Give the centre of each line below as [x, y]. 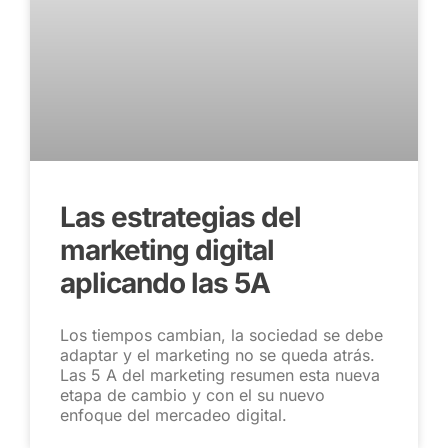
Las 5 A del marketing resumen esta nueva [220, 374]
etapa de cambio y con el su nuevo [192, 394]
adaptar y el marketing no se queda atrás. [217, 354]
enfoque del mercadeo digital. [173, 414]
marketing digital [167, 249]
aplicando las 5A [165, 282]
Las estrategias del [180, 216]
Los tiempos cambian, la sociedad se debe [221, 334]
